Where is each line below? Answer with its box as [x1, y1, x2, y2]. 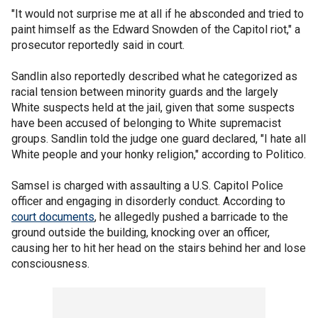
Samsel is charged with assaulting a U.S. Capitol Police [11, 179, 283, 192]
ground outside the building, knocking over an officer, [11, 226, 270, 239]
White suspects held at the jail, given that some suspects [11, 101, 295, 114]
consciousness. [11, 257, 89, 270]
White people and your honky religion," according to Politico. [11, 148, 306, 161]
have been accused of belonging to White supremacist [11, 116, 281, 130]
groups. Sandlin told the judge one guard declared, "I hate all [11, 132, 306, 146]
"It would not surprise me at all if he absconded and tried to [11, 7, 304, 21]
